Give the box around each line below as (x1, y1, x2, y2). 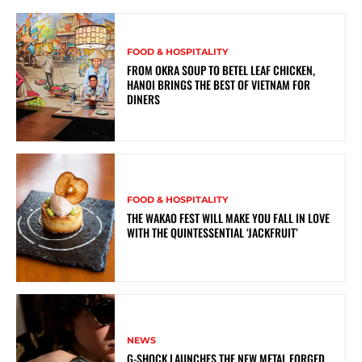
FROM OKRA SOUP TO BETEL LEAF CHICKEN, (127, 61, 316, 78)
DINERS (127, 90, 161, 107)
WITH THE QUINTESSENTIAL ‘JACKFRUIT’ (127, 223, 299, 241)
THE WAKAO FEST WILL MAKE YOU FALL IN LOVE (127, 208, 330, 226)
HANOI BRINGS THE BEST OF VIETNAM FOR (127, 75, 311, 93)
